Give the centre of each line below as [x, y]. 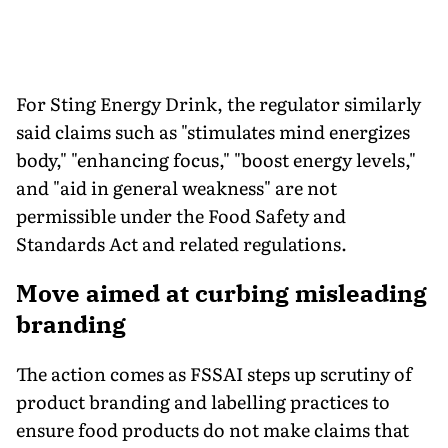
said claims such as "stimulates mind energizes [213, 131]
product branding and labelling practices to [203, 401]
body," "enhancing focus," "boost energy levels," [216, 159]
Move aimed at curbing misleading [221, 292]
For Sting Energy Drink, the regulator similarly [218, 103]
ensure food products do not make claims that [212, 429]
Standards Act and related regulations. [181, 243]
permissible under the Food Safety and [181, 215]
